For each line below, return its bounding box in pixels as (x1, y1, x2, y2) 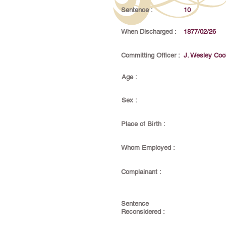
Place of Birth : (121, 120, 165, 128)
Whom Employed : (121, 144, 175, 151)
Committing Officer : (121, 51, 180, 59)
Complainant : (121, 168, 161, 176)
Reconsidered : (121, 208, 165, 215)
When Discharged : (121, 28, 177, 35)
